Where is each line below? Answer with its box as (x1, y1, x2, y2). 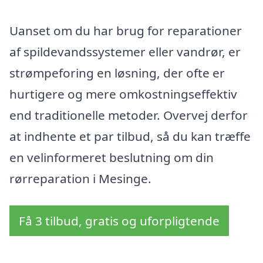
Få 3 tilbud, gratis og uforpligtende (19, 212, 220, 229)
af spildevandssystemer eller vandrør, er (9, 43, 241, 60)
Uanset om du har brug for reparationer (9, 22, 242, 39)
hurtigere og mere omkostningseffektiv (9, 86, 237, 103)
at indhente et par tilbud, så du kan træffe (9, 128, 251, 145)
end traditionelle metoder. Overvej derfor (9, 107, 248, 124)
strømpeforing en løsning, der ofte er (9, 65, 225, 82)
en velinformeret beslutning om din (9, 149, 214, 166)
